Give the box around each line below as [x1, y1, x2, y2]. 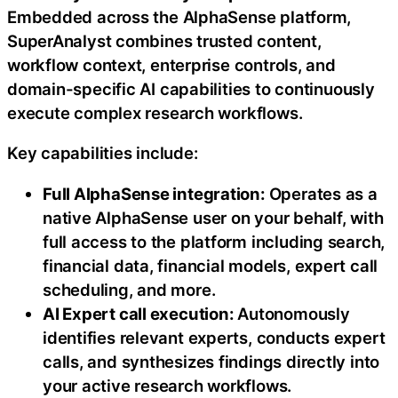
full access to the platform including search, [43, 231, 386, 251]
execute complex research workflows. [7, 102, 303, 123]
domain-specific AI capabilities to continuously [7, 78, 375, 99]
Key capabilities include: [7, 143, 198, 163]
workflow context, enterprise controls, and [7, 54, 336, 75]
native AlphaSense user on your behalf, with [43, 207, 384, 227]
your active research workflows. [43, 375, 292, 395]
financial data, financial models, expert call [43, 255, 378, 275]
